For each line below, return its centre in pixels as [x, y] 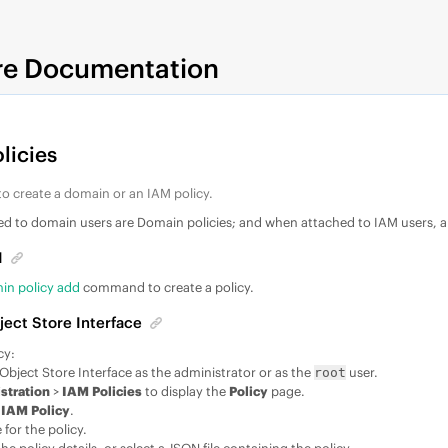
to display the [186, 391]
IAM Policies [102, 391]
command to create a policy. [167, 287]
